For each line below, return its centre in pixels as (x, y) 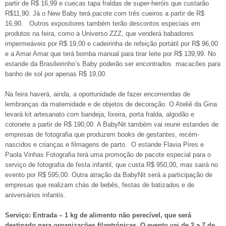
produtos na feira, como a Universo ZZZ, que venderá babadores (99, 33)
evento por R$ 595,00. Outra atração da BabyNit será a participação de (109, 175)
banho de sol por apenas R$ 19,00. (56, 74)
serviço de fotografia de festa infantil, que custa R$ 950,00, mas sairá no (111, 164)
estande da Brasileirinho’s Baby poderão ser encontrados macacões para (113, 64)
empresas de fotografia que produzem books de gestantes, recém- (102, 134)
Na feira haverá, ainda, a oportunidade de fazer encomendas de (98, 94)
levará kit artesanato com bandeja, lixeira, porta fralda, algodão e (100, 114)
